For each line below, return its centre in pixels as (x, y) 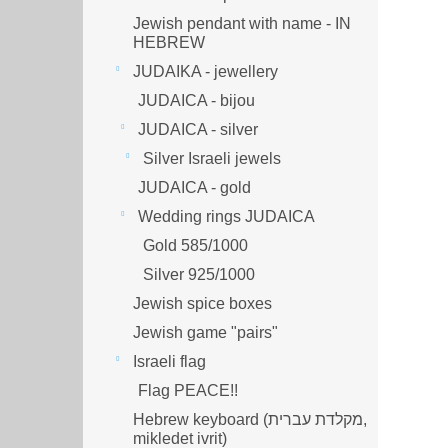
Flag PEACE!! (188, 390)
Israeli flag (169, 361)
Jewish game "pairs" (205, 332)
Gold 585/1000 (195, 245)
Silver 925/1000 (199, 274)
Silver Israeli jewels (212, 158)
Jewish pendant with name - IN (242, 23)
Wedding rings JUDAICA (226, 216)
